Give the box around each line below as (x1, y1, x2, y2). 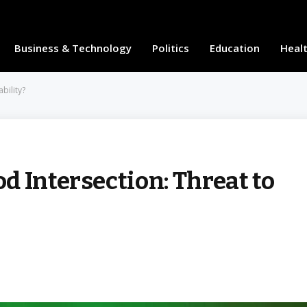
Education (209, 41, 260, 55)
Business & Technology (14, 41, 132, 55)
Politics (151, 41, 189, 55)
